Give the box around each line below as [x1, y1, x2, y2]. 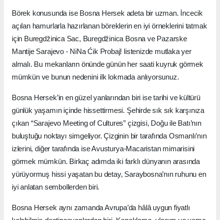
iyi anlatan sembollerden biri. [12, 183, 100, 192]
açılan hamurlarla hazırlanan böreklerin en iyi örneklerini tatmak [12, 22, 207, 30]
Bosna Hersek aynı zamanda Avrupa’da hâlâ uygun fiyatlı [12, 203, 190, 212]
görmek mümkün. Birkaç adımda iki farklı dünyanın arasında [12, 157, 200, 166]
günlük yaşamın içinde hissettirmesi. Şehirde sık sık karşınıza [12, 106, 205, 115]
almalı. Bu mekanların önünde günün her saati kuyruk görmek [12, 60, 203, 69]
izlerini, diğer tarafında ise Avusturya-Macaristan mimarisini [12, 144, 195, 153]
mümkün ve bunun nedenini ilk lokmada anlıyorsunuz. [12, 73, 179, 82]
